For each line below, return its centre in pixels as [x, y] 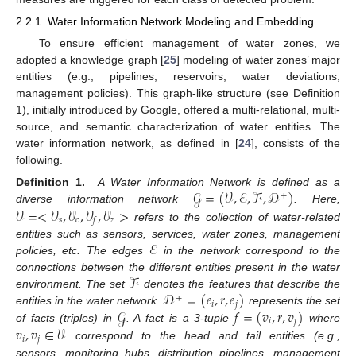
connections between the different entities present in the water [178, 267]
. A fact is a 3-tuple [180, 317]
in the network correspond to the [249, 251]
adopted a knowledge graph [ [90, 59]
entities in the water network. [90, 301]
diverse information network [105, 199]
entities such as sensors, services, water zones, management [178, 234]
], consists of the [296, 143]
